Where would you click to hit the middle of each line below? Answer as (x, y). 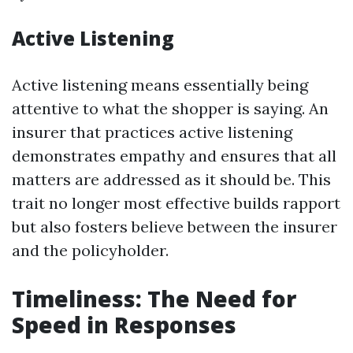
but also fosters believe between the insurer (175, 227)
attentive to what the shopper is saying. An (170, 108)
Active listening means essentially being (160, 85)
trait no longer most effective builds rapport (176, 203)
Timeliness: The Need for (154, 299)
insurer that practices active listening (152, 132)
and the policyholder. (90, 250)
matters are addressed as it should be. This (171, 179)
